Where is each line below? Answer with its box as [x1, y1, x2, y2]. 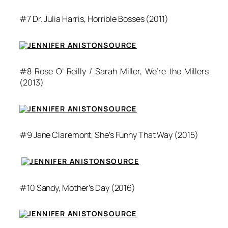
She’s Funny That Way [95, 129, 173, 141]
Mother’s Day [62, 182, 109, 193]
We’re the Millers [145, 66, 209, 77]
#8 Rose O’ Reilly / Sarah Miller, [19, 66, 146, 77]
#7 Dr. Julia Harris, [19, 13, 88, 24]
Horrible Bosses [87, 13, 145, 24]
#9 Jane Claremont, [19, 129, 95, 141]
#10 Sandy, [19, 182, 62, 193]
